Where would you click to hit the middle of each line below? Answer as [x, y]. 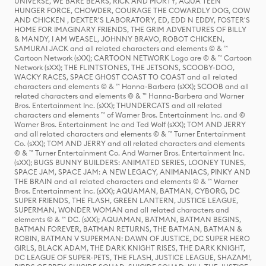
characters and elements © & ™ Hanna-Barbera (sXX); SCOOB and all [132, 86]
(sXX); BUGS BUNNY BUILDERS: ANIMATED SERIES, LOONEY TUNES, [130, 162]
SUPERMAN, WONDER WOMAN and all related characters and [122, 210]
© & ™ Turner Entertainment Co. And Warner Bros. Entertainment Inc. [129, 153]
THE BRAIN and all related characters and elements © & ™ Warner [126, 181]
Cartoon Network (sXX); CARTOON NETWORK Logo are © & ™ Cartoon [133, 58]
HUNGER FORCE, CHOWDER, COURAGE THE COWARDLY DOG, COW [132, 10]
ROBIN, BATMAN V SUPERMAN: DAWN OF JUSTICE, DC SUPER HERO [132, 238]
